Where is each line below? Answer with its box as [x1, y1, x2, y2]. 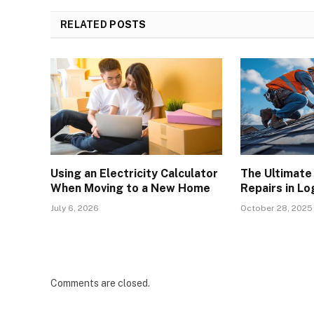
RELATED [60, 19, 110, 31]
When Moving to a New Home [50, 182, 210, 196]
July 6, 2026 [50, 203, 99, 214]
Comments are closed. [50, 278, 150, 289]
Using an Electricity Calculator [50, 167, 218, 181]
